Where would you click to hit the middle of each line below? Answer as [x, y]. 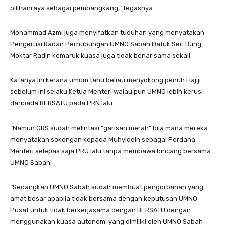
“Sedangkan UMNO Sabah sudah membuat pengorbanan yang [107, 187]
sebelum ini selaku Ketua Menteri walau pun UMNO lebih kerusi [106, 92]
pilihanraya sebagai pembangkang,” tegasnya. [82, 8]
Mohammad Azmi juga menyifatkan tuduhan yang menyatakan [107, 33]
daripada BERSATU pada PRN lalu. [62, 103]
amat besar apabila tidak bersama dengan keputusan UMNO [104, 199]
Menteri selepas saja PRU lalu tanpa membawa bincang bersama [110, 151]
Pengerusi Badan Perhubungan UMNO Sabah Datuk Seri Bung [106, 44]
